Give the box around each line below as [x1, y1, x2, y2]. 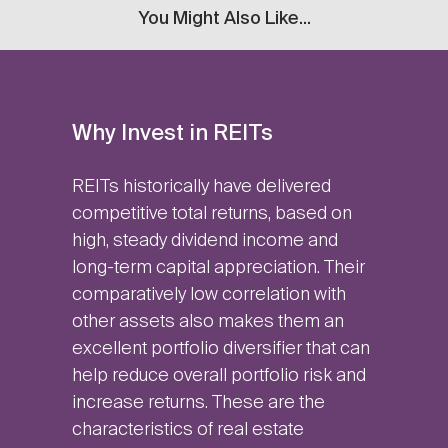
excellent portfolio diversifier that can [71, 340, 370, 359]
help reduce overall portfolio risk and [71, 367, 366, 386]
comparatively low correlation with [71, 286, 346, 305]
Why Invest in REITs [71, 123, 273, 146]
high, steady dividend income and [71, 232, 338, 251]
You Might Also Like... [137, 9, 311, 28]
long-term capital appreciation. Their [71, 259, 365, 278]
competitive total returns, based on [71, 205, 352, 224]
